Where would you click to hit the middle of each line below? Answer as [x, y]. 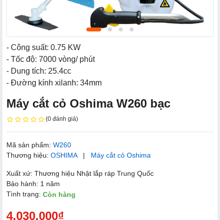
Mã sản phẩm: [30, 145]
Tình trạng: [25, 194]
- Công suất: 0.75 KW [43, 47]
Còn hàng [59, 195]
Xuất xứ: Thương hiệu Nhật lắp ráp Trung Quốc [80, 173]
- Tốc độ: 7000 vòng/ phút [51, 59]
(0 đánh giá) [62, 119]
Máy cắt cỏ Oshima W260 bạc [88, 103]
